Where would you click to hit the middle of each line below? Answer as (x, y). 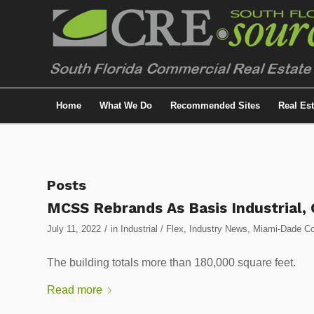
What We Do (126, 105)
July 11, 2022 (74, 229)
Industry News (218, 229)
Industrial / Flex (152, 229)
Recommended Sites (215, 105)
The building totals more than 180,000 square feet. (171, 262)
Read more (75, 290)
